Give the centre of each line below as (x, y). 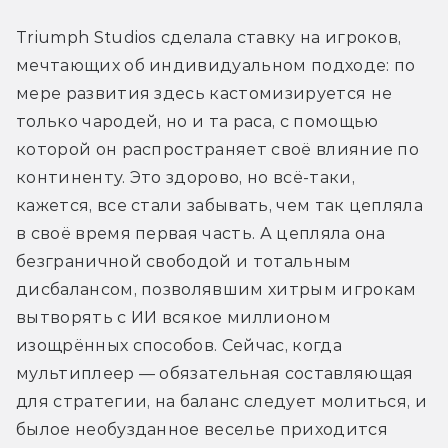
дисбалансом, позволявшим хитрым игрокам (216, 289)
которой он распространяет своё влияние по (218, 149)
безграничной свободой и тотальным (184, 261)
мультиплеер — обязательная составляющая (215, 373)
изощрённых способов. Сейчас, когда (179, 345)
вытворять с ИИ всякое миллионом (173, 317)
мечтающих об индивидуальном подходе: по (216, 65)
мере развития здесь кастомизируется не (204, 93)
